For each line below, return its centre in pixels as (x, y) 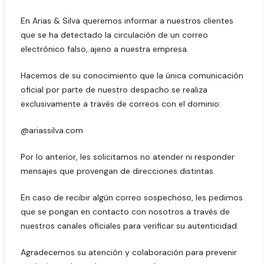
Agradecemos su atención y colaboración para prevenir (129, 252)
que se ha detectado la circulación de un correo (114, 35)
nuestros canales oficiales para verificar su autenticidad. (130, 226)
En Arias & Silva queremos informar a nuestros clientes (127, 21)
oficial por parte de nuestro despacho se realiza (114, 90)
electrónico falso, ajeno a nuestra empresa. (105, 49)
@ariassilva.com (52, 130)
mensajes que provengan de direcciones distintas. (118, 171)
